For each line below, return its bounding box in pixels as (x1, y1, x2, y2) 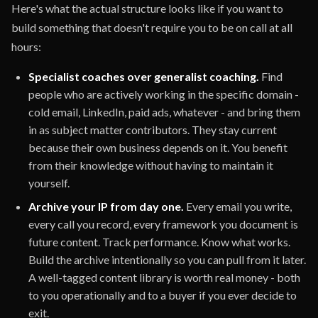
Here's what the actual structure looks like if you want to (11, 1, 283, 15)
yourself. (28, 176, 70, 190)
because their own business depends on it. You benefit (28, 141, 287, 154)
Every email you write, (184, 199, 292, 213)
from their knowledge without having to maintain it (28, 158, 273, 172)
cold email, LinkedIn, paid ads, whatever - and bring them (28, 105, 300, 119)
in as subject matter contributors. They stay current (28, 123, 277, 136)
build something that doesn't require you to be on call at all (11, 21, 292, 34)
